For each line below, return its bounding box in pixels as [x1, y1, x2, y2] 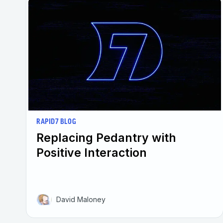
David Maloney [56, 195, 106, 204]
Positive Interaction [36, 145, 147, 160]
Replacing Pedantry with [36, 130, 176, 145]
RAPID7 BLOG [36, 118, 77, 126]
